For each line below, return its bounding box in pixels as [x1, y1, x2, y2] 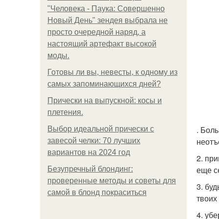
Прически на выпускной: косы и [47, 96, 162, 105]
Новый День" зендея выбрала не [47, 16, 168, 24]
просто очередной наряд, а [47, 28, 146, 36]
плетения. [47, 108, 83, 116]
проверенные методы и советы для [47, 176, 176, 185]
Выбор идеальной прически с [47, 125, 154, 133]
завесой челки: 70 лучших [47, 136, 140, 145]
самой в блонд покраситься [47, 188, 147, 197]
